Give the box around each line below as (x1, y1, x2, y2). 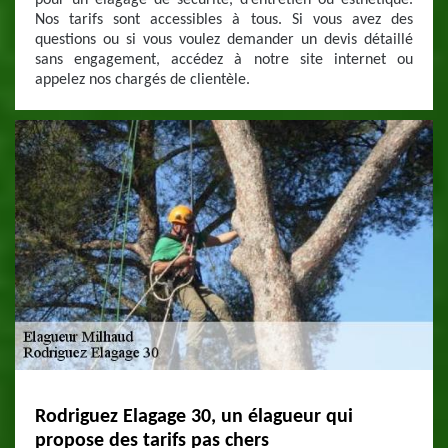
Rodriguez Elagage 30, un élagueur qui (35, 407, 353, 427)
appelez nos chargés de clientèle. (35, 72, 250, 88)
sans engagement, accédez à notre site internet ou (35, 52, 413, 68)
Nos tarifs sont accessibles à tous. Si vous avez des (35, 12, 413, 28)
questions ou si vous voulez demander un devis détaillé (35, 32, 413, 48)
